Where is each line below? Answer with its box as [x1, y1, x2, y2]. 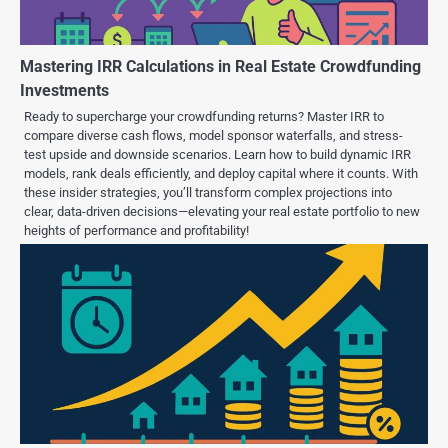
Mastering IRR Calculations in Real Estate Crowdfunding [20, 57, 421, 77]
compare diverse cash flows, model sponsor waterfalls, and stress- [24, 128, 403, 144]
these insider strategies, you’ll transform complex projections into [24, 185, 392, 201]
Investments [20, 81, 109, 101]
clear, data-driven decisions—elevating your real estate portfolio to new [24, 204, 420, 220]
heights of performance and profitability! [24, 223, 249, 239]
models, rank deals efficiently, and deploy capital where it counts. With [24, 166, 418, 182]
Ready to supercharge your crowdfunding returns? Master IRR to [24, 109, 384, 125]
